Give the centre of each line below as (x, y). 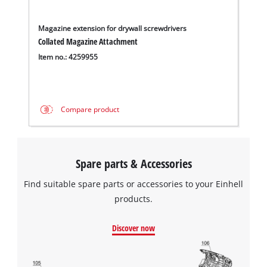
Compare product (90, 110)
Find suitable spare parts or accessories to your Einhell (133, 184)
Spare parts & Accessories (133, 163)
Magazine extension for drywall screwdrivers (113, 28)
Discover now (133, 228)
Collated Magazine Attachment (88, 41)
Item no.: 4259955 (68, 57)
